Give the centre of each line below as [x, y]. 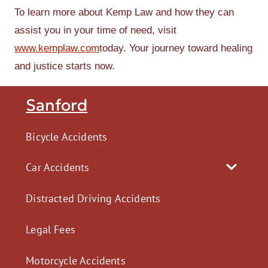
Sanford [57, 105]
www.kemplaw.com [57, 48]
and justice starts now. [65, 66]
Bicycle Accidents [67, 136]
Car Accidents [58, 167]
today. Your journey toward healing [176, 48]
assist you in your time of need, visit [95, 30]
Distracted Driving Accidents [93, 198]
